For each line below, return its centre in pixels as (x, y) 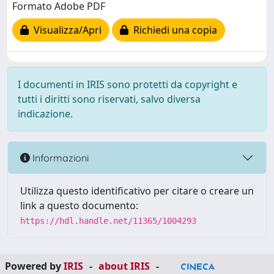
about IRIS (124, 266)
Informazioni (59, 157)
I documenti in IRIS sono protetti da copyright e (128, 84)
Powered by (34, 266)
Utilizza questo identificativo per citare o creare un (137, 191)
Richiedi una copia (173, 30)
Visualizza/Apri (65, 30)
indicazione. (45, 114)
